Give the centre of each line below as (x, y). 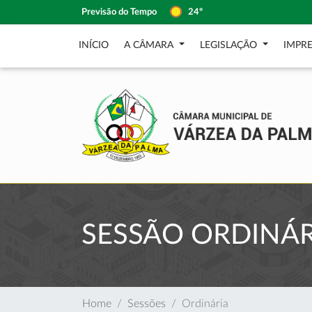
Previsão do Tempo (119, 12)
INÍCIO (94, 45)
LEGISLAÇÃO (229, 45)
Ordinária (205, 304)
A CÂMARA (150, 45)
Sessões (147, 304)
